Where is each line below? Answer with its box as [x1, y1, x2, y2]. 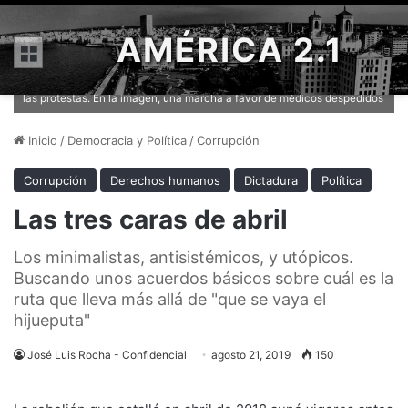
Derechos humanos [110, 173, 220, 188]
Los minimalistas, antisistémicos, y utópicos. [14, 248, 353, 267]
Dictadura [244, 173, 298, 188]
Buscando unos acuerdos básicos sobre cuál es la [14, 269, 393, 288]
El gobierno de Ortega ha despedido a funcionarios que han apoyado [35, 73, 383, 86]
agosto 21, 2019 [211, 348, 291, 362]
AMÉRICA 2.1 [117, 30, 343, 70]
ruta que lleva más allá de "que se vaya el [14, 290, 326, 309]
